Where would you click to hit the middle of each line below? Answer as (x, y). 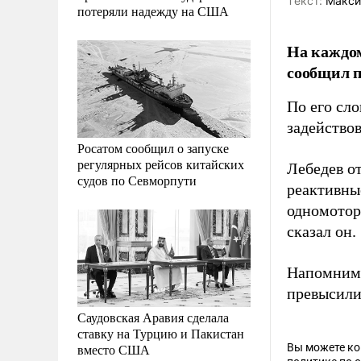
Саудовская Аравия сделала (153, 317)
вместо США (114, 349)
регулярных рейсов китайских (161, 164)
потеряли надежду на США (153, 10)
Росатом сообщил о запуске (153, 147)
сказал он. (322, 231)
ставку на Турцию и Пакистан (161, 333)
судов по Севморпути (137, 180)
